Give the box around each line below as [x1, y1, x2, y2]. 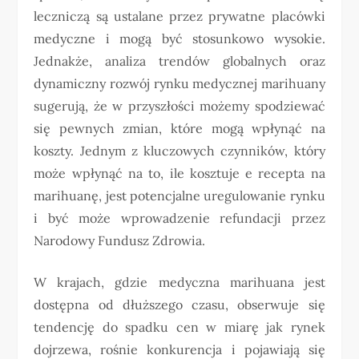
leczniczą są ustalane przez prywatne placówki [34, 7, 325, 24]
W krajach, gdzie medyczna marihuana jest [34, 273, 325, 290]
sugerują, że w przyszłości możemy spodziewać [34, 97, 325, 114]
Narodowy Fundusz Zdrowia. [34, 232, 206, 248]
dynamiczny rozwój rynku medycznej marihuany [34, 75, 325, 91]
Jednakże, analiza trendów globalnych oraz [34, 52, 325, 69]
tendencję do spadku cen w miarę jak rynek [34, 318, 325, 335]
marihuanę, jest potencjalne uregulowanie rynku [34, 187, 325, 204]
